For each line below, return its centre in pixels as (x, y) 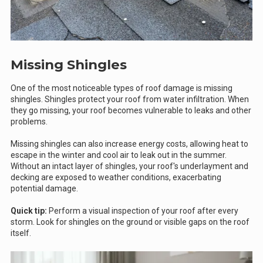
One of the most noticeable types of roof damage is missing (122, 88)
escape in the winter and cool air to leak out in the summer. (119, 155)
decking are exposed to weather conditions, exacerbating (116, 178)
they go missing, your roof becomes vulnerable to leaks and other (131, 111)
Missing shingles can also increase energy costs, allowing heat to (129, 144)
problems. (29, 122)
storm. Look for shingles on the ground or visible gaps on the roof (130, 222)
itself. (21, 233)
